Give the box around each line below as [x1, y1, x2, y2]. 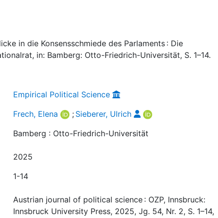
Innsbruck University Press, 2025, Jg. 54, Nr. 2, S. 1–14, [13, 206, 215, 216]
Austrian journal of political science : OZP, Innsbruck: [13, 194, 206, 204]
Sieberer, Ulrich [75, 109, 132, 119]
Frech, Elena [13, 109, 58, 119]
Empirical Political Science [13, 89, 110, 99]
